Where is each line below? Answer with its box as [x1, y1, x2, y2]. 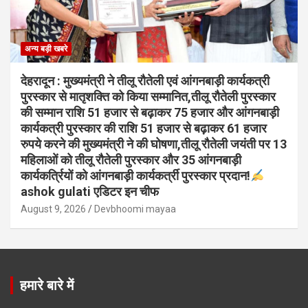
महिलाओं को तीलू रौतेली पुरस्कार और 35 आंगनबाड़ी [21, 153, 241, 168]
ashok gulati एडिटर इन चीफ [21, 184, 159, 199]
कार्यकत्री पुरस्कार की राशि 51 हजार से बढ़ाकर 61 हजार [21, 121, 267, 136]
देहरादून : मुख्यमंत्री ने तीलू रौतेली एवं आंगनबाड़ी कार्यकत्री [21, 74, 269, 89]
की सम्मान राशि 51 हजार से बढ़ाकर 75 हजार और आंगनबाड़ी [21, 105, 279, 120]
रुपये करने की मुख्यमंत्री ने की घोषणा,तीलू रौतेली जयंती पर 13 [21, 137, 287, 152]
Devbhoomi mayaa [94, 203, 176, 215]
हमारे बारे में [20, 277, 74, 294]
